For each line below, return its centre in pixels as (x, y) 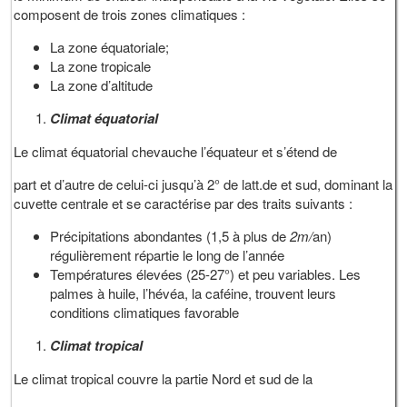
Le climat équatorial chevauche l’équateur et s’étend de (176, 151)
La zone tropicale (101, 65)
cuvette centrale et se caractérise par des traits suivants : (185, 203)
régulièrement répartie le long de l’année (168, 254)
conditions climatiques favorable (145, 312)
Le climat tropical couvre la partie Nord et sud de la (164, 378)
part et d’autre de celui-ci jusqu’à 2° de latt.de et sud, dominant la (203, 184)
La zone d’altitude (102, 84)
